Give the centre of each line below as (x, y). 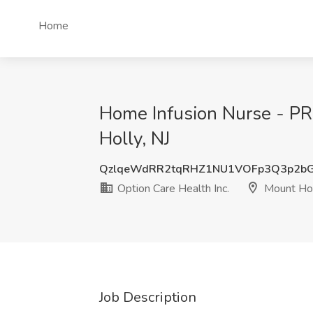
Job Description (148, 297)
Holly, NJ (134, 139)
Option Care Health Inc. (172, 189)
